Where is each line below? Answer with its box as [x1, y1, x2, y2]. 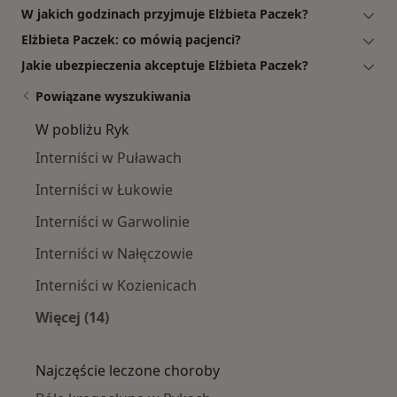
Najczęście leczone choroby [35, 361, 220, 381]
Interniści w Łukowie [35, 180, 173, 200]
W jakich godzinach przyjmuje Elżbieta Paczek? [21, 5, 308, 23]
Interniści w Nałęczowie [35, 244, 193, 264]
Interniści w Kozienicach [35, 276, 197, 296]
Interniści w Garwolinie [35, 212, 190, 232]
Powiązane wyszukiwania [35, 88, 191, 105]
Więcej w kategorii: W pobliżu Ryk [71, 328, 308, 348]
